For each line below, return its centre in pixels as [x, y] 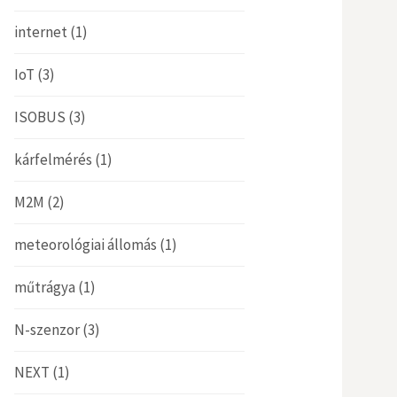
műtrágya [45, 287]
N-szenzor [47, 330]
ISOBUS [40, 117]
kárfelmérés [53, 160]
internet [41, 32]
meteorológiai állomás [86, 245]
